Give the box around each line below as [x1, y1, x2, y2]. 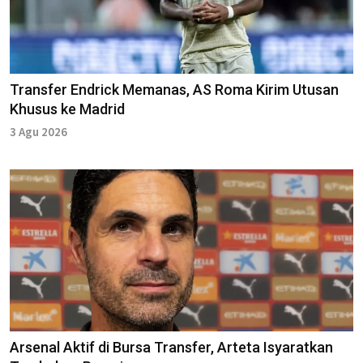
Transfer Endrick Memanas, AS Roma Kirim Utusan [10, 80, 339, 98]
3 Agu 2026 [10, 123, 67, 139]
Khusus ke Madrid [10, 100, 125, 117]
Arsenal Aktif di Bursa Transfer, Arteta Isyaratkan [10, 338, 333, 356]
